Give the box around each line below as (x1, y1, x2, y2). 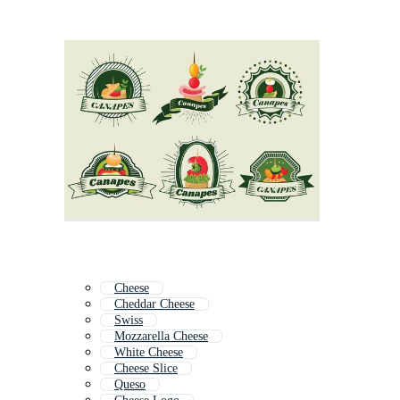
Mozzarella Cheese (114, 329, 208, 344)
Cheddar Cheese (114, 297, 195, 312)
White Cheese (114, 346, 183, 360)
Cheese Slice (114, 362, 178, 376)
